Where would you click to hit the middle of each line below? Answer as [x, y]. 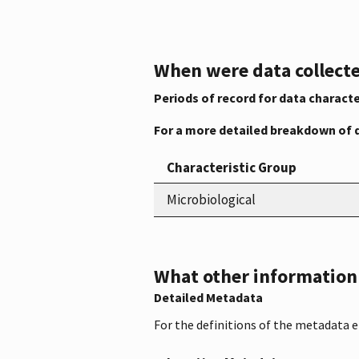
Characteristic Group [232, 167]
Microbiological [211, 199]
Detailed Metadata [208, 297]
